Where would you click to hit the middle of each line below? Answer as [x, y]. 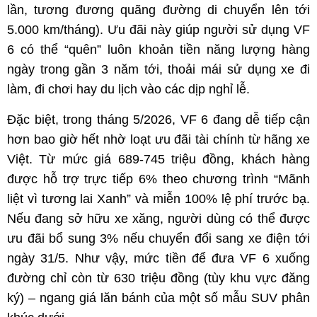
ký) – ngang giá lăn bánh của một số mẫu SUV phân [158, 298]
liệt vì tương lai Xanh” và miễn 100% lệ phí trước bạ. [158, 199]
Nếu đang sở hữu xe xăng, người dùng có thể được [158, 219]
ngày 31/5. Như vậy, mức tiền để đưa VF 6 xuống [158, 258]
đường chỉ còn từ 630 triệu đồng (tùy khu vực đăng [158, 278]
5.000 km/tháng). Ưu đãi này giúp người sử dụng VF [158, 30]
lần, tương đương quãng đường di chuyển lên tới [158, 10]
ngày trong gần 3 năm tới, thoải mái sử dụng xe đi [158, 69]
